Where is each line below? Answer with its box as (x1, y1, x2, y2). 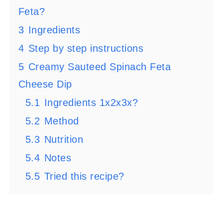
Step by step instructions (28, 43, 144, 54)
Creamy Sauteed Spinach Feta (28, 61, 171, 73)
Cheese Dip (18, 79, 72, 90)
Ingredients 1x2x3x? (44, 97, 138, 109)
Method (44, 115, 79, 127)
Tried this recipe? (44, 171, 124, 182)
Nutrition (44, 134, 84, 145)
